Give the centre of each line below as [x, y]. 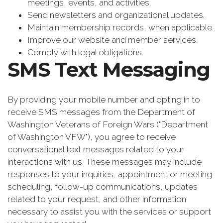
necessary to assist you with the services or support [109, 211]
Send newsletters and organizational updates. [116, 15]
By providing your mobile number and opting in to [104, 99]
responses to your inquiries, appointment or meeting [110, 174]
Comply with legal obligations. [85, 53]
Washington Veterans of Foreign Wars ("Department [108, 124]
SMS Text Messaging [109, 70]
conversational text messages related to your [96, 149]
